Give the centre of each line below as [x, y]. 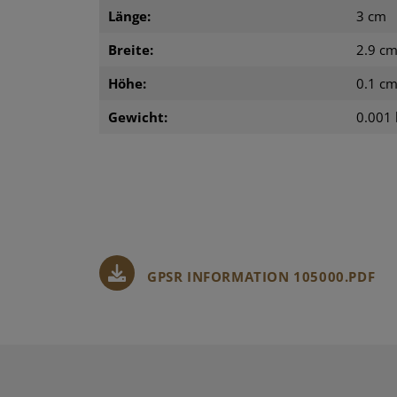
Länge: [129, 16]
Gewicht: [138, 117]
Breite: [131, 49]
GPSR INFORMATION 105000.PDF [261, 276]
